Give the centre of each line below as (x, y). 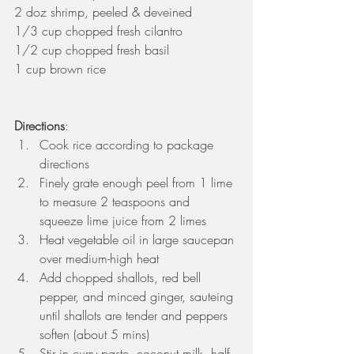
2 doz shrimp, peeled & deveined (103, 12)
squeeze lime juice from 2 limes (127, 221)
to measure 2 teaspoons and (117, 202)
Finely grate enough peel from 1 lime (138, 183)
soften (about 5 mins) (98, 335)
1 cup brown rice (60, 69)
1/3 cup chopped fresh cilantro (98, 31)
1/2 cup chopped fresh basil (92, 50)
